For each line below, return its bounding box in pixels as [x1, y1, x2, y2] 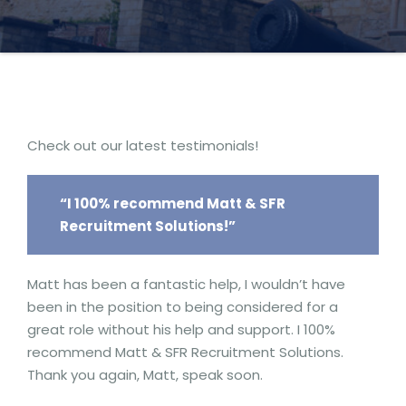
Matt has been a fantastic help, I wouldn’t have [27, 274, 345, 294]
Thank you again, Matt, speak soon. [27, 364, 263, 384]
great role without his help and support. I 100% [27, 319, 335, 339]
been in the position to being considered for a [27, 296, 338, 316]
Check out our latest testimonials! [27, 136, 258, 155]
